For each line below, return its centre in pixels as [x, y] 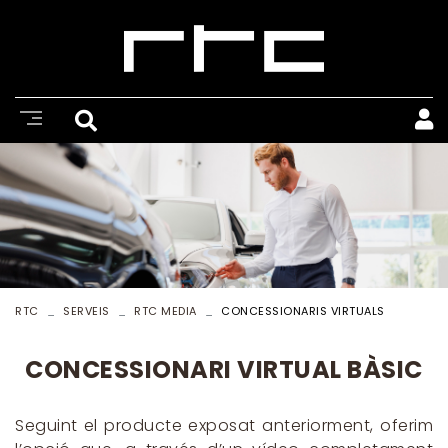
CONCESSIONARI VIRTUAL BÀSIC [224, 369]
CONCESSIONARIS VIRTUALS [303, 310]
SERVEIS [86, 310]
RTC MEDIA [165, 310]
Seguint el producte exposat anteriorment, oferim [224, 425]
